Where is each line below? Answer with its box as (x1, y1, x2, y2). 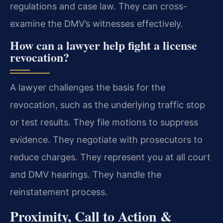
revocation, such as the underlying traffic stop (10, 100, 205, 111)
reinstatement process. (10, 187, 108, 198)
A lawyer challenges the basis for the (10, 82, 165, 93)
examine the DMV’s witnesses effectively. (10, 18, 183, 29)
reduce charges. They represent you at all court (10, 152, 211, 163)
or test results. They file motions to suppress (10, 117, 198, 128)
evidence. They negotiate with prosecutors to (10, 134, 203, 145)
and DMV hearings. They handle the (10, 169, 161, 180)
